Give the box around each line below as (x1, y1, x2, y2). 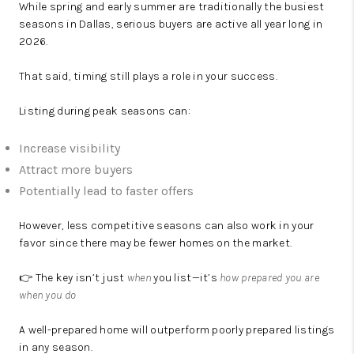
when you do (19, 288, 77, 302)
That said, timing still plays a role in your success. (19, 70, 277, 83)
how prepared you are (220, 271, 319, 284)
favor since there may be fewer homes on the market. (19, 236, 292, 250)
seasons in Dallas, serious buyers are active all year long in (19, 17, 323, 31)
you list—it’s (151, 271, 220, 284)
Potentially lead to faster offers (19, 183, 194, 198)
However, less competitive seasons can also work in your (19, 219, 314, 232)
